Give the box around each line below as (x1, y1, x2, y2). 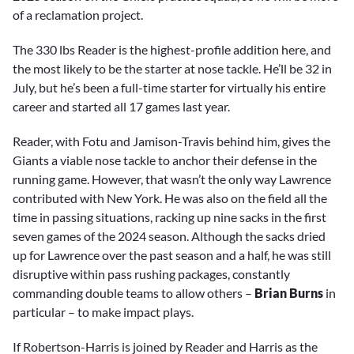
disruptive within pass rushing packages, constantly (13, 266, 290, 282)
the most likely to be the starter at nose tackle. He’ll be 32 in (13, 61, 332, 77)
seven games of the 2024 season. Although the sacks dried (13, 228, 326, 244)
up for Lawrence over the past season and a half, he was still (13, 247, 331, 263)
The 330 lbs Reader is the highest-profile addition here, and (13, 42, 331, 58)
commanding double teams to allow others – (13, 285, 254, 301)
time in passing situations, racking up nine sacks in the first (13, 209, 326, 225)
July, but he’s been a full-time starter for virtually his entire (13, 80, 326, 96)
